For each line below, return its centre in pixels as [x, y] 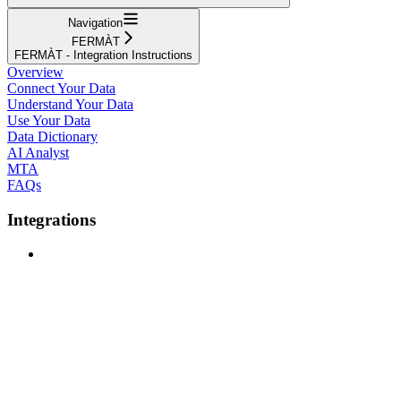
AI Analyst [38, 152]
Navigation [95, 22]
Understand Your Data [70, 104]
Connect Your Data [61, 88]
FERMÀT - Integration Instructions [103, 55]
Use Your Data [49, 120]
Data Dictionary [52, 136]
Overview [35, 72]
